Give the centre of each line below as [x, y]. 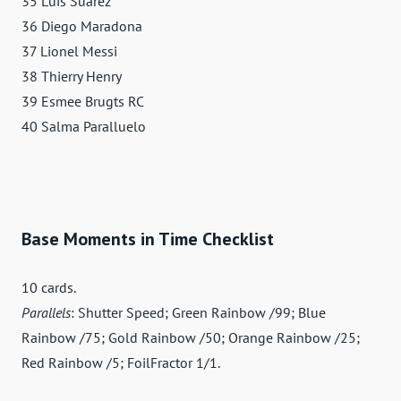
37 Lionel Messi [69, 51]
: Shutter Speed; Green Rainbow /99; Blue [198, 313]
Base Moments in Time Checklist [148, 239]
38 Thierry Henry [72, 77]
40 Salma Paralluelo [84, 127]
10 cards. [49, 288]
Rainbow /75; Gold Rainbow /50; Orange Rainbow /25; [191, 338]
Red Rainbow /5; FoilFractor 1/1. [121, 363]
